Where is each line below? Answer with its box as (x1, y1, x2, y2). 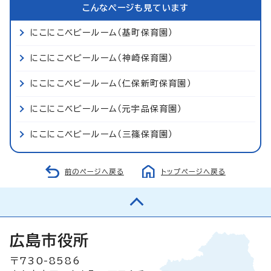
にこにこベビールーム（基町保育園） (30, 28, 174, 37)
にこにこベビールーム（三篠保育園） (30, 129, 174, 139)
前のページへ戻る (65, 168, 124, 175)
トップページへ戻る (161, 168, 226, 175)
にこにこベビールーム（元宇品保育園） (30, 104, 183, 113)
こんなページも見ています (82, 3, 189, 12)
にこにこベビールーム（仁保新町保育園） (30, 79, 192, 88)
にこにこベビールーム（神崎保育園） (30, 53, 174, 62)
